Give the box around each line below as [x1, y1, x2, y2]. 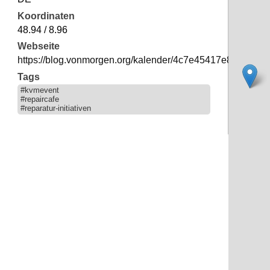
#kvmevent [20, 86, 59, 95]
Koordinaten [17, 10, 75, 21]
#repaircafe [20, 95, 59, 104]
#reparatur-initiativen [20, 104, 91, 113]
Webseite [17, 41, 60, 52]
